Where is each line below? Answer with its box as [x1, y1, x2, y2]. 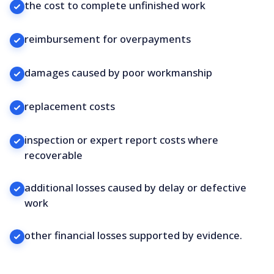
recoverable [24, 147, 83, 162]
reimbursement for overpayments [24, 32, 191, 46]
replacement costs [24, 98, 115, 113]
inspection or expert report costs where [24, 132, 218, 147]
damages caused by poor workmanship [24, 65, 212, 80]
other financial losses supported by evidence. [24, 228, 242, 242]
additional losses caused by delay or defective [24, 180, 246, 194]
